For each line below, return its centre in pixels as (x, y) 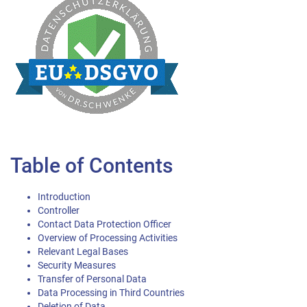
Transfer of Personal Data (92, 279)
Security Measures (77, 266)
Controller (59, 211)
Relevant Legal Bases (83, 252)
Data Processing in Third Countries (111, 293)
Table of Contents (91, 165)
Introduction (64, 197)
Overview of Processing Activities (108, 238)
